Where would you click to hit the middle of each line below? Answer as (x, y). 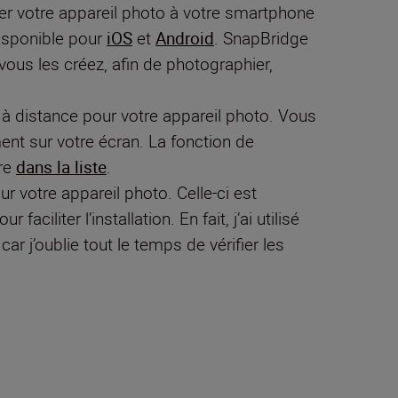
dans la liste (61, 167)
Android (185, 39)
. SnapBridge (261, 39)
